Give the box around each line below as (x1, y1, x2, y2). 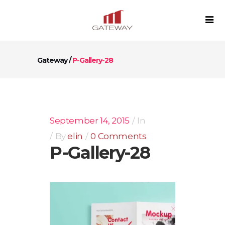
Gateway (37, 55, 67, 65)
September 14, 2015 (50, 116, 130, 126)
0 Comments (90, 131, 147, 141)
